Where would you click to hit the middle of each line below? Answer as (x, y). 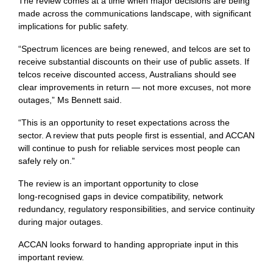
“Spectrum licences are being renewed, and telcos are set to (134, 49)
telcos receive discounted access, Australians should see (127, 75)
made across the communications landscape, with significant (135, 14)
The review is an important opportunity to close (108, 184)
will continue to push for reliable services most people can (129, 148)
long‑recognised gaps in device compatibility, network (121, 197)
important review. (51, 257)
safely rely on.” (47, 161)
